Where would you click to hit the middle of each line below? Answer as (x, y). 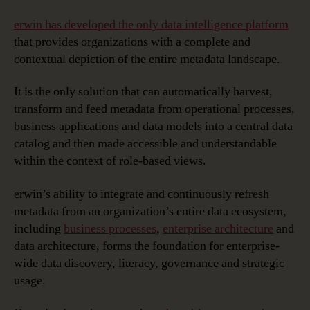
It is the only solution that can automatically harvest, (143, 92)
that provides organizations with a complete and (132, 42)
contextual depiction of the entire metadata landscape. (147, 59)
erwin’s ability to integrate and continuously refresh (142, 194)
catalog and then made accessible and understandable (145, 144)
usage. (30, 280)
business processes (110, 228)
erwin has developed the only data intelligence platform (151, 24)
